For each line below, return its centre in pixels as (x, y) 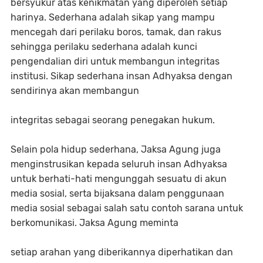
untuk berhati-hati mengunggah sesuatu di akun (119, 179)
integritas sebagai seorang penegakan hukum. (113, 120)
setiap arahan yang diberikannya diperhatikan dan (122, 252)
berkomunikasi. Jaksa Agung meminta (96, 223)
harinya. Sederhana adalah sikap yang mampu (113, 18)
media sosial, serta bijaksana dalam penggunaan (117, 194)
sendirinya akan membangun (76, 91)
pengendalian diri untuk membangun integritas (115, 62)
